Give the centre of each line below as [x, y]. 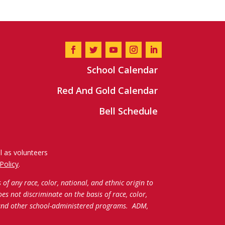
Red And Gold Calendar [107, 91]
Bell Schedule [128, 111]
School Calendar [122, 70]
